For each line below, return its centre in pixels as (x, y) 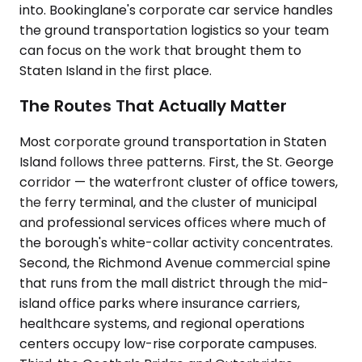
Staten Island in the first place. (116, 70)
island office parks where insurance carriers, (160, 303)
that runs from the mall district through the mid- (174, 283)
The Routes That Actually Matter (153, 106)
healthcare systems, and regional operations (162, 324)
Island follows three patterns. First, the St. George (177, 162)
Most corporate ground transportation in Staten (173, 142)
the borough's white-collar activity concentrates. (176, 243)
